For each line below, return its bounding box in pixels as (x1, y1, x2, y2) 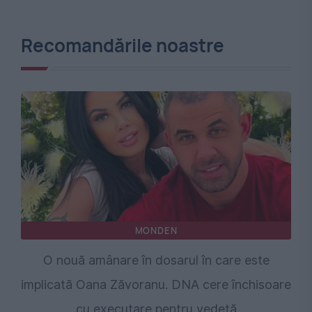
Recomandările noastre (21, 32, 224, 58)
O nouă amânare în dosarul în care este (42, 252, 270, 267)
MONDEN (134, 224, 178, 237)
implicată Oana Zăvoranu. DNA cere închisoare (21, 276, 291, 292)
